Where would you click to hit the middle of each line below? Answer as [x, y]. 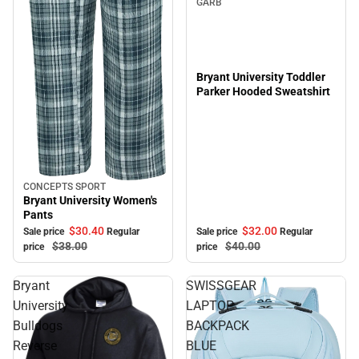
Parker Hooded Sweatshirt [263, 92]
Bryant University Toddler [261, 77]
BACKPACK [218, 325]
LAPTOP [210, 305]
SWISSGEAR [221, 285]
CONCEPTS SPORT [65, 186]
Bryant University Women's [90, 200]
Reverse [35, 345]
